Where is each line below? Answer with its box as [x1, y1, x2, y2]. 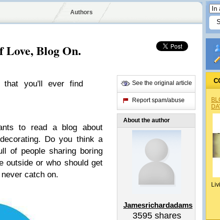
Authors [70, 9, 93, 16]
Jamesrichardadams [123, 201, 192, 209]
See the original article [132, 80, 192, 86]
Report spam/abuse [132, 97, 185, 104]
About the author [123, 117, 170, 124]
